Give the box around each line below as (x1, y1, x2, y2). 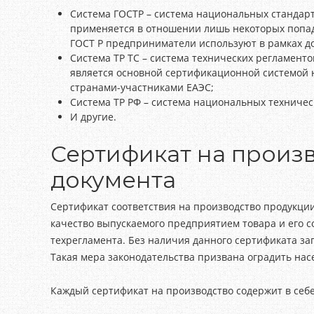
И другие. (70, 110, 116, 123)
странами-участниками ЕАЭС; (70, 81, 214, 94)
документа (50, 166, 176, 193)
